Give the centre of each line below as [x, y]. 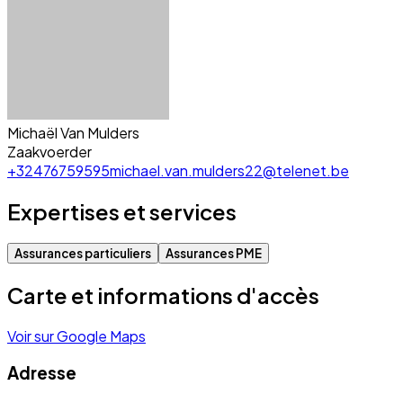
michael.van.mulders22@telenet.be [229, 171]
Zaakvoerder [49, 152]
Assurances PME [214, 254]
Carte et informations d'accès [163, 296]
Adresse [42, 372]
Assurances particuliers [83, 254]
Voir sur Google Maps [76, 336]
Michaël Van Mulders [73, 133]
